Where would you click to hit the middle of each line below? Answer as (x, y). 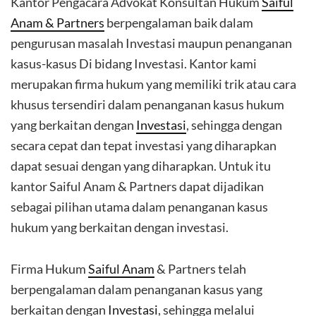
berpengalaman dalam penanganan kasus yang (136, 289)
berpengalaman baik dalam (179, 23)
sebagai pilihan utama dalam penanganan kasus (139, 207)
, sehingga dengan (234, 125)
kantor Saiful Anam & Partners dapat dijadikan (137, 186)
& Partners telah (200, 269)
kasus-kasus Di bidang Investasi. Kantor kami (134, 63)
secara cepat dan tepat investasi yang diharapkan (144, 145)
